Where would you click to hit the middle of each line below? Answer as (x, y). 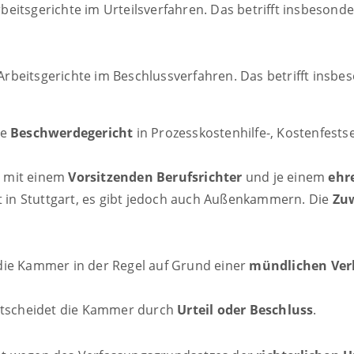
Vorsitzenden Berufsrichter (155, 177)
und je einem (285, 177)
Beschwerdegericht (72, 133)
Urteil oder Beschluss (245, 310)
